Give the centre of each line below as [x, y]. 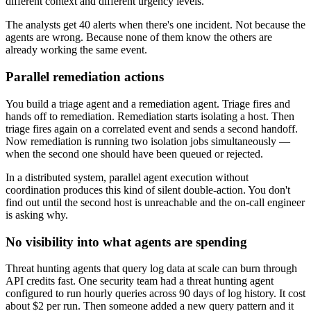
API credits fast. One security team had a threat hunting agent [140, 281]
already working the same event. [76, 50]
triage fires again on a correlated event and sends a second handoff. [152, 128]
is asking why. [37, 215]
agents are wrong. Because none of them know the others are [139, 37]
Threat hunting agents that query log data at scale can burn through [151, 269]
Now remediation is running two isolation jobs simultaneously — [148, 141]
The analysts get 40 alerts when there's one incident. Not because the [155, 25]
